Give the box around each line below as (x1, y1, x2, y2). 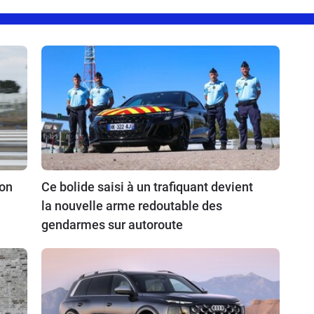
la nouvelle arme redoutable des (41, 198, 222, 213)
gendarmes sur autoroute (41, 217, 183, 232)
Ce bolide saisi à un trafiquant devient (41, 179, 253, 194)
